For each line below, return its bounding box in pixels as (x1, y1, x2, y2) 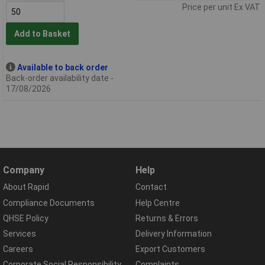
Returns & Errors (135, 213, 198, 223)
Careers (3, 244, 33, 254)
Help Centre (135, 198, 180, 208)
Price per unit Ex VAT (182, 2, 260, 12)
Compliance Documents (3, 198, 95, 208)
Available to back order (17, 62, 108, 72)
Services (3, 228, 36, 238)
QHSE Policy (3, 213, 49, 223)
